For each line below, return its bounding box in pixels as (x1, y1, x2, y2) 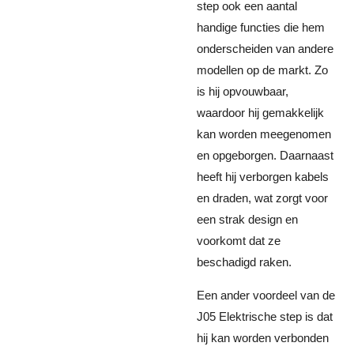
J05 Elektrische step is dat (197, 310, 333, 323)
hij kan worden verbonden (197, 331, 329, 345)
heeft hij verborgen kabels (197, 170, 329, 183)
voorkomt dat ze (197, 234, 281, 247)
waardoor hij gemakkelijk (197, 106, 324, 119)
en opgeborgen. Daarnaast (197, 149, 333, 162)
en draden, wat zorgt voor (197, 191, 328, 205)
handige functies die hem (197, 21, 325, 34)
